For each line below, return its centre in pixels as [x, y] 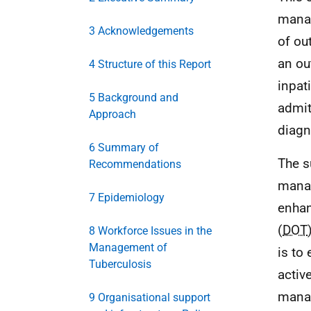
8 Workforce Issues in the [150, 231]
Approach [112, 114]
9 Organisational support [150, 297]
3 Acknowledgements [141, 31]
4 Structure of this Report [150, 64]
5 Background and [134, 98]
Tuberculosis [120, 264]
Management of [128, 247]
